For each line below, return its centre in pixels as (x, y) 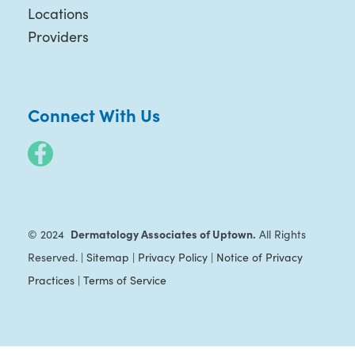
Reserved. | (57, 258)
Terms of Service (124, 281)
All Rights (281, 235)
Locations (58, 14)
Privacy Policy (172, 258)
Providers (58, 37)
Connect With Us (94, 115)
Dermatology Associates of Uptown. (163, 234)
